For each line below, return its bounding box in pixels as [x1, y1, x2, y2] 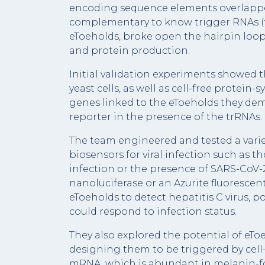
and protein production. [69, 45, 190, 56]
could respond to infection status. [69, 206, 237, 217]
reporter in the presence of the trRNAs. [69, 111, 262, 122]
